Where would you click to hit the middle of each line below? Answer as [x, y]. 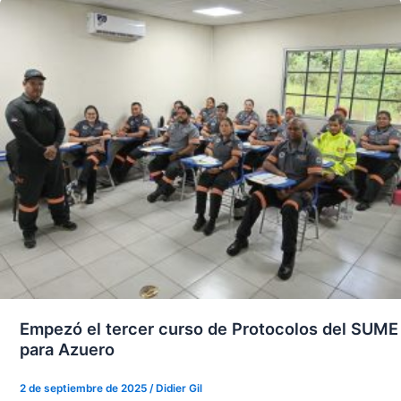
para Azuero [67, 349]
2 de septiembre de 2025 [84, 388]
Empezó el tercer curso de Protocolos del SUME [209, 328]
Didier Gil [179, 388]
